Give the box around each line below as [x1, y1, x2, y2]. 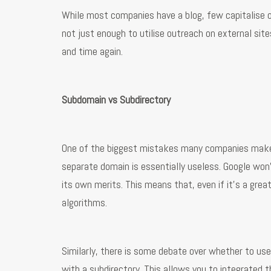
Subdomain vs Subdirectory [62, 93, 171, 107]
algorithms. [62, 195, 107, 210]
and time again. [62, 44, 123, 59]
